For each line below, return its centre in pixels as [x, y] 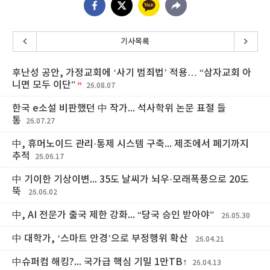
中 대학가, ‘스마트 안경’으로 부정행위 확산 [101, 239]
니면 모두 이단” [44, 85]
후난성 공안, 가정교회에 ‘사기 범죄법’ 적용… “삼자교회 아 [132, 73]
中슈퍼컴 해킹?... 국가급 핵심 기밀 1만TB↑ [100, 262]
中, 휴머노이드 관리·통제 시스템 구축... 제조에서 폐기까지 [130, 144]
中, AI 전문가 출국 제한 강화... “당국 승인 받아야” [114, 215]
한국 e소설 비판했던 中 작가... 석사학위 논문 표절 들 [119, 108]
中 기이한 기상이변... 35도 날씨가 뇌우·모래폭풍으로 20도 [130, 180]
